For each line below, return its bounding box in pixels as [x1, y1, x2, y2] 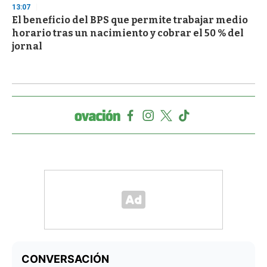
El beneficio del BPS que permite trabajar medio [12, 14, 248, 26]
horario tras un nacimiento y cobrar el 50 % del [12, 27, 244, 39]
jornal [12, 41, 42, 52]
